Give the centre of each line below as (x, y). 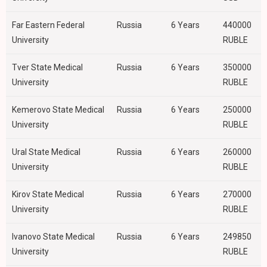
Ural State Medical (46, 152)
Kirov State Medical (48, 195)
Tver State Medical (47, 68)
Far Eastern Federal (48, 25)
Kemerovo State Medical (58, 110)
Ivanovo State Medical (53, 237)
